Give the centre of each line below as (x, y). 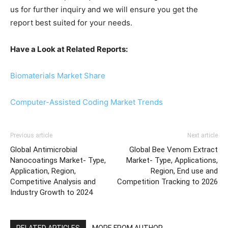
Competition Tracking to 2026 (167, 181)
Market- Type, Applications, (172, 160)
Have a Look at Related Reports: (69, 49)
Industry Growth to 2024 (51, 192)
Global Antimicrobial (44, 149)
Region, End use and (184, 171)
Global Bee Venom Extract (174, 149)
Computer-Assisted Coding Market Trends (87, 102)
